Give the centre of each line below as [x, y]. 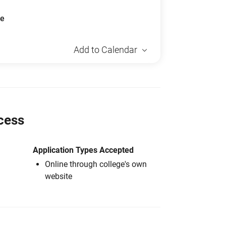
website [59, 176]
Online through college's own [96, 164]
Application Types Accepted [83, 150]
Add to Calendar [105, 50]
